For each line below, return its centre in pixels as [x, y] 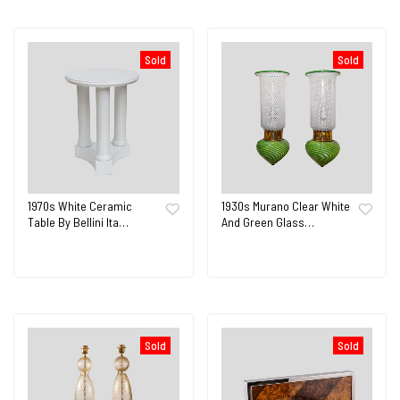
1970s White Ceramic [80, 205]
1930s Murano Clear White [285, 205]
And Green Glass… [267, 221]
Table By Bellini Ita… [78, 221]
